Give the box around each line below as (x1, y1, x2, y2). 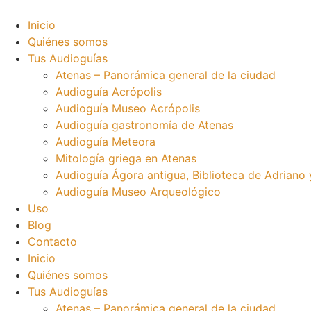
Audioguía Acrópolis (56, 85, 162, 99)
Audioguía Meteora (56, 135, 155, 149)
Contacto (28, 235, 77, 249)
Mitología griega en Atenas (56, 151, 196, 165)
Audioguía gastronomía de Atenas (56, 118, 233, 132)
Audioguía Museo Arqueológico (56, 185, 221, 199)
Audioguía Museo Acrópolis (56, 101, 200, 115)
